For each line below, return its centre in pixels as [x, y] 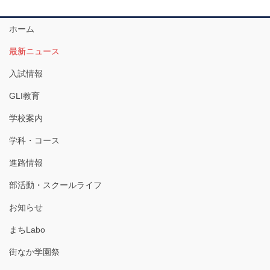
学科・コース [34, 141]
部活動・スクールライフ [55, 185]
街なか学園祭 [34, 252]
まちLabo [27, 230]
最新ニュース [34, 52]
